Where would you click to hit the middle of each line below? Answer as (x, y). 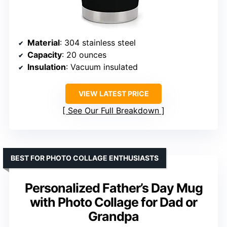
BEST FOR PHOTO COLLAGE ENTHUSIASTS (85, 158)
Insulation (47, 67)
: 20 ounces (84, 54)
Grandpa (113, 216)
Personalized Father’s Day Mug (113, 188)
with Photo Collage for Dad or (113, 202)
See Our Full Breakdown (113, 110)
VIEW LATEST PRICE (113, 93)
